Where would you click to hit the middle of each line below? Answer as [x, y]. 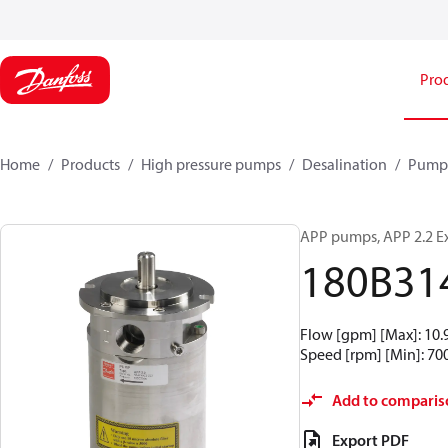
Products [90, 164]
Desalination [344, 164]
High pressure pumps [211, 164]
